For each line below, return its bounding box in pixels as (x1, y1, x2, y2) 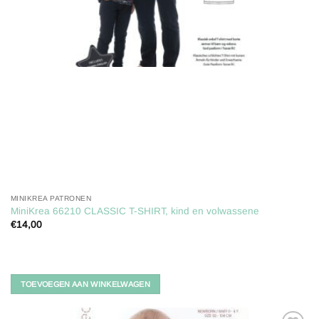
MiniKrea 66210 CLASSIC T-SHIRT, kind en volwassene (10, 206, 259, 217)
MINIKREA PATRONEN (10, 194, 92, 203)
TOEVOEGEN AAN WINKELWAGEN (20, 279, 151, 288)
